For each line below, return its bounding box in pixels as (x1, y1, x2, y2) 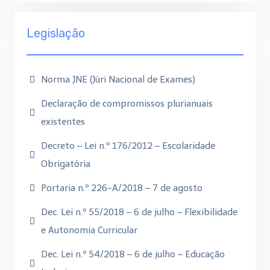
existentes (41, 116, 85, 127)
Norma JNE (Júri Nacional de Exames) (41, 74, 195, 85)
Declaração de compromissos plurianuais (41, 98, 213, 109)
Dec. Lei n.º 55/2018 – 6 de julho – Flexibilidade (41, 207, 237, 218)
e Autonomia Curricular (41, 225, 137, 236)
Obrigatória (41, 159, 90, 169)
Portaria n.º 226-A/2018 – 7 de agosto (41, 183, 202, 193)
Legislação (27, 26, 85, 40)
